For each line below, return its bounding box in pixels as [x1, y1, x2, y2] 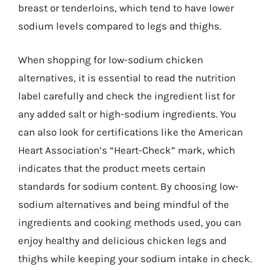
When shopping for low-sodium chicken [18, 53, 203, 66]
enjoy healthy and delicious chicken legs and [18, 234, 227, 246]
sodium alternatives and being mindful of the [18, 198, 229, 210]
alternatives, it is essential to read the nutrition [18, 71, 236, 84]
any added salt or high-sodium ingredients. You [18, 107, 236, 120]
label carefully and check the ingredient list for [18, 89, 235, 102]
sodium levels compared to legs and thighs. [18, 20, 221, 32]
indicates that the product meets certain [18, 162, 206, 174]
